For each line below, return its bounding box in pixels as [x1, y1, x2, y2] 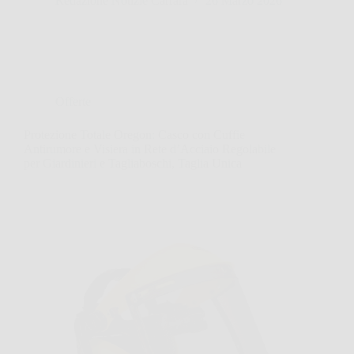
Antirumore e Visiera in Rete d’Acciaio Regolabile [24, 141, 276, 156]
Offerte [55, 94, 91, 108]
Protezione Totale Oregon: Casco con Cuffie [24, 127, 245, 141]
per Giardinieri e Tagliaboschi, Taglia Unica [24, 156, 242, 170]
